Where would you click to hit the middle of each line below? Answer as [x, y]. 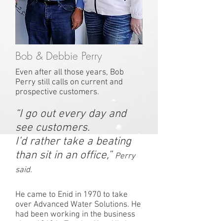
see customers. [53, 128]
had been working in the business [75, 215]
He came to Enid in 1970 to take [72, 195]
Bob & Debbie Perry [59, 56]
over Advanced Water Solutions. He [78, 205]
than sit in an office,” [65, 155]
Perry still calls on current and [69, 82]
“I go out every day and [71, 114]
